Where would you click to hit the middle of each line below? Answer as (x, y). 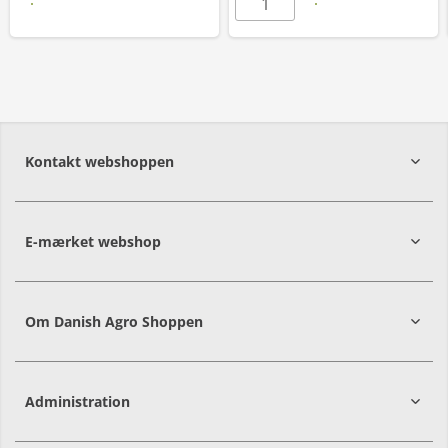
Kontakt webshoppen (99, 161)
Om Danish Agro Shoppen (114, 321)
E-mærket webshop (93, 241)
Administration (77, 401)
